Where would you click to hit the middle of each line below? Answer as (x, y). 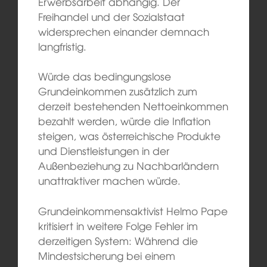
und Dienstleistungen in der (103, 151)
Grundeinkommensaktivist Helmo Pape (133, 210)
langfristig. (62, 46)
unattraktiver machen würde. (109, 181)
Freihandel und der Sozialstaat (111, 16)
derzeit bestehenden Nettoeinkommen (133, 106)
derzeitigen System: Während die (118, 240)
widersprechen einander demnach (123, 31)
